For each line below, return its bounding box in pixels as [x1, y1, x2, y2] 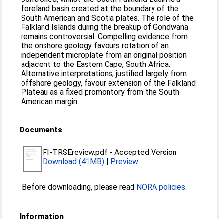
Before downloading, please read [22, 182, 137, 192]
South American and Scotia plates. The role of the [21, 13, 194, 22]
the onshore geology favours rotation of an [21, 41, 169, 50]
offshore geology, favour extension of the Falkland [21, 78, 196, 88]
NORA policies [136, 182, 186, 192]
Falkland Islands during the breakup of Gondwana [21, 22, 189, 32]
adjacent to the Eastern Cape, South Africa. [21, 60, 171, 69]
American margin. [21, 97, 79, 106]
